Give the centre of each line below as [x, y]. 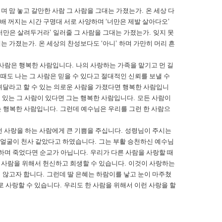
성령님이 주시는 [148, 131]
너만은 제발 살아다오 [138, 22]
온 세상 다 [160, 11]
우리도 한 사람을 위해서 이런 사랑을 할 [120, 185]
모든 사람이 [154, 98]
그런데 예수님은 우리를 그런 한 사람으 [115, 109]
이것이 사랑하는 [152, 163]
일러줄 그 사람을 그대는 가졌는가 [101, 32]
